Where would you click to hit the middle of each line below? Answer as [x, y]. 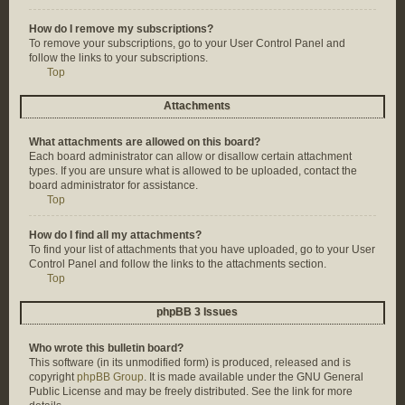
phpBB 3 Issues [197, 312]
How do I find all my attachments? [115, 235]
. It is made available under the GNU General [254, 377]
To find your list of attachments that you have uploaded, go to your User [202, 250]
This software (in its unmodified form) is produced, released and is [190, 363]
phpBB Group [110, 377]
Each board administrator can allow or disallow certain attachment [190, 156]
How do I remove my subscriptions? [121, 29]
